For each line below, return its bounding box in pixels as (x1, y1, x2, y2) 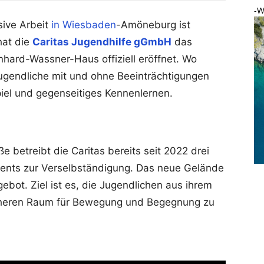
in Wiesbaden (51, 18, 116, 31)
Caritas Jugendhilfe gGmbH (32, 35, 171, 48)
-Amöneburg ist (116, 18, 190, 31)
